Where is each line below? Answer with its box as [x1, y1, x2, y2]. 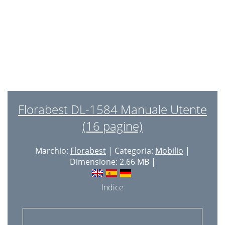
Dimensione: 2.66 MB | [69, 156, 156, 167]
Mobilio [155, 145, 183, 156]
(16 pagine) [82, 118, 143, 134]
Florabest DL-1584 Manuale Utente [18, 101, 207, 118]
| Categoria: [106, 145, 155, 156]
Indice [101, 182, 124, 193]
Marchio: [35, 145, 70, 156]
